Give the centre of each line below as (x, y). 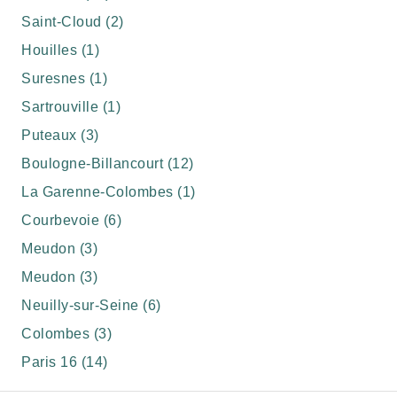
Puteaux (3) (60, 135)
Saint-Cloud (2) (73, 22)
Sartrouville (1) (71, 107)
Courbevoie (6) (71, 220)
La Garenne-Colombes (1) (109, 192)
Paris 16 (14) (65, 362)
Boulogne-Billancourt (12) (108, 163)
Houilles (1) (60, 50)
